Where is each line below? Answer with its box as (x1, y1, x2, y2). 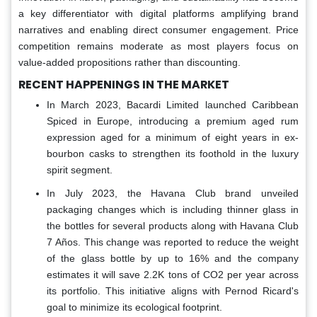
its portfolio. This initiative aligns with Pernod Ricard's (47, 285, 299, 297)
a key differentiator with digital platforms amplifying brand (18, 8, 299, 20)
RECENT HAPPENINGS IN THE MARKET (18, 76, 229, 93)
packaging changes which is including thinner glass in (47, 204, 299, 216)
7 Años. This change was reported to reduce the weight (47, 236, 299, 248)
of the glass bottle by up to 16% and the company (47, 253, 299, 265)
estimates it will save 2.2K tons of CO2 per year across (47, 269, 299, 281)
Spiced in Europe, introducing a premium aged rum (47, 115, 299, 127)
